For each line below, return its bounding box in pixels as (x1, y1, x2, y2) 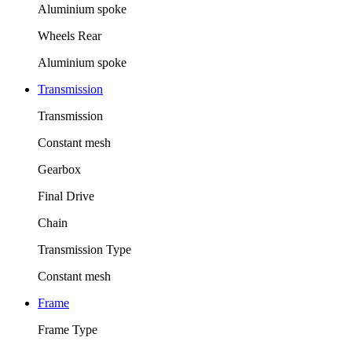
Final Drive (38, 189, 94, 203)
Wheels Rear (38, 28, 101, 42)
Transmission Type (38, 242, 131, 256)
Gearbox (38, 162, 81, 176)
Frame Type (38, 322, 97, 336)
